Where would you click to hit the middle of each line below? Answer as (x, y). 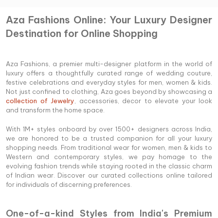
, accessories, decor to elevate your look (143, 100)
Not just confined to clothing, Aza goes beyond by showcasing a (109, 91)
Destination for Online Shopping (82, 33)
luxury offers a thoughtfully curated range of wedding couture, (109, 73)
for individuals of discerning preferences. (69, 184)
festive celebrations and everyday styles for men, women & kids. (109, 82)
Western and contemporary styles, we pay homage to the (109, 156)
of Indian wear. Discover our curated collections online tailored (109, 175)
